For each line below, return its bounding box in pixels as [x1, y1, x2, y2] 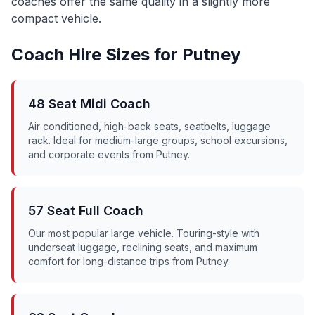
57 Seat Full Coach [28, 203, 143, 218]
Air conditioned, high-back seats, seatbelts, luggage [28, 120, 271, 132]
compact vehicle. [11, 11, 101, 25]
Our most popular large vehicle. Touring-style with [28, 227, 259, 239]
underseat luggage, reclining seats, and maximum [28, 241, 257, 253]
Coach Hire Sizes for [11, 44, 182, 65]
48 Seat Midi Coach [28, 96, 150, 111]
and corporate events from [28, 148, 156, 160]
